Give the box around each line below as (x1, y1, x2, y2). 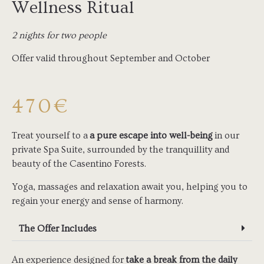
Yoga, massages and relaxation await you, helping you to (12, 181, 247, 192)
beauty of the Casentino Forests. (12, 159, 146, 170)
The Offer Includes (19, 223, 97, 235)
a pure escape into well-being (90, 130, 213, 141)
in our (213, 130, 239, 141)
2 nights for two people (12, 30, 107, 41)
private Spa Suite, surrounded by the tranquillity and (12, 144, 229, 156)
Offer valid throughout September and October (12, 52, 210, 64)
